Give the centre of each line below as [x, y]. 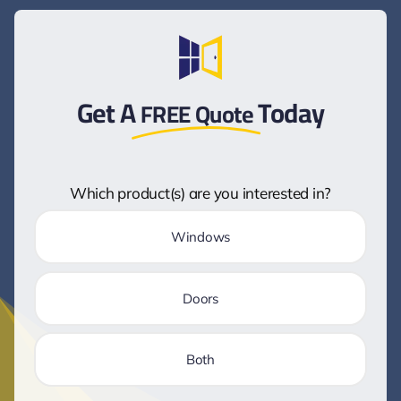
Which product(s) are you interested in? [200, 192]
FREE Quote [197, 114]
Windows [200, 237]
